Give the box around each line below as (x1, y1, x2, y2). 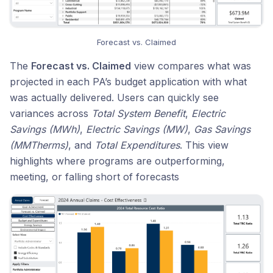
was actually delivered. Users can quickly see (10, 91, 219, 104)
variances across (10, 107, 91, 119)
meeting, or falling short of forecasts (10, 170, 179, 183)
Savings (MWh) (10, 122, 80, 135)
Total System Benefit (91, 107, 185, 119)
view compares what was (131, 59, 251, 72)
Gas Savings (194, 122, 250, 135)
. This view (180, 138, 229, 151)
